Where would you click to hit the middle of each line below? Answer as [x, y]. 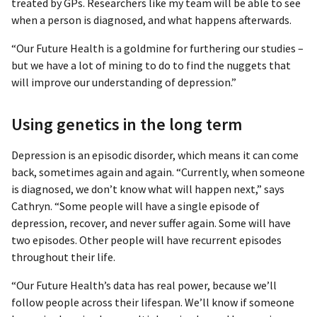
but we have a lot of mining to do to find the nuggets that [151, 65]
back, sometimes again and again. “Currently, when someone [158, 172]
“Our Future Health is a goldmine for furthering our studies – [157, 48]
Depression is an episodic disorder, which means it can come [155, 155]
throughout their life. [63, 257]
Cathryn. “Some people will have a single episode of [136, 206]
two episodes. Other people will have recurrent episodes [146, 240]
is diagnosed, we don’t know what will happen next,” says [148, 189]
